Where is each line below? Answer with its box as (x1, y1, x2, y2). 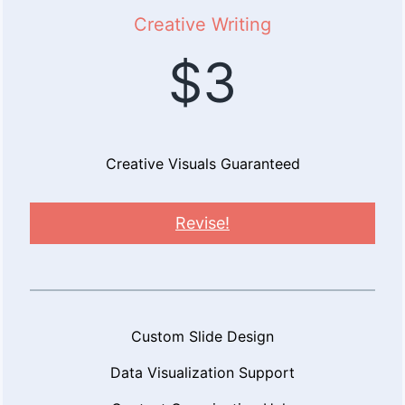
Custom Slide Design (131, 327, 274, 346)
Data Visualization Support (110, 363, 295, 382)
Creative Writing (134, 14, 271, 36)
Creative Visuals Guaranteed (105, 155, 300, 174)
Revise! (175, 213, 230, 233)
